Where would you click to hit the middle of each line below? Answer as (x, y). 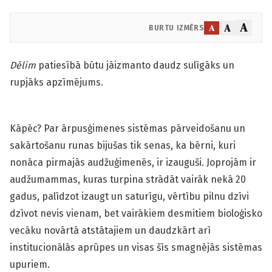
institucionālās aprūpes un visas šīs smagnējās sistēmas (136, 247)
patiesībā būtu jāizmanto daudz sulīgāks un (135, 65)
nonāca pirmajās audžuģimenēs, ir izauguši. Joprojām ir (133, 162)
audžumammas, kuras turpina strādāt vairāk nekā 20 (128, 179)
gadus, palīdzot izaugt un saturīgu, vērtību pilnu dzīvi (129, 196)
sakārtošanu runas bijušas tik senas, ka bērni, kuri (123, 145)
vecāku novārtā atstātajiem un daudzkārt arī (110, 230)
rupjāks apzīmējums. (58, 82)
